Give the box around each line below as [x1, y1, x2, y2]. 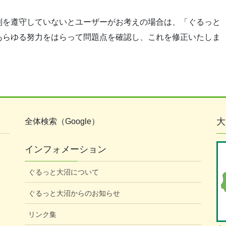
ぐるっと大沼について [28, 168, 99, 177]
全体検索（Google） [25, 117, 99, 126]
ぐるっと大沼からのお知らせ [28, 189, 120, 198]
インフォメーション [25, 144, 106, 155]
